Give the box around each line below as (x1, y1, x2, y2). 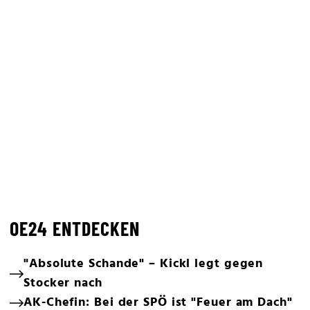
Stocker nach (24, 273, 102, 293)
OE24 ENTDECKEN (10, 217, 140, 240)
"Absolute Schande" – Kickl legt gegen (24, 254, 264, 274)
